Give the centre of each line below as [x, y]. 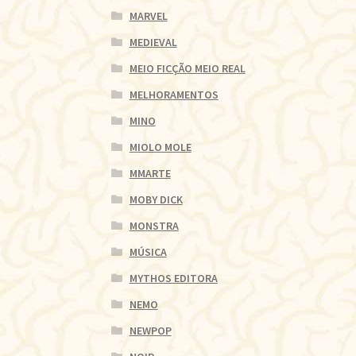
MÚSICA [148, 252]
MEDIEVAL [153, 43]
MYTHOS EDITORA [173, 279]
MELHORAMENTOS [174, 95]
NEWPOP [150, 331]
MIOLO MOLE [160, 147]
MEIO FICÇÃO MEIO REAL [187, 69]
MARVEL [148, 16]
